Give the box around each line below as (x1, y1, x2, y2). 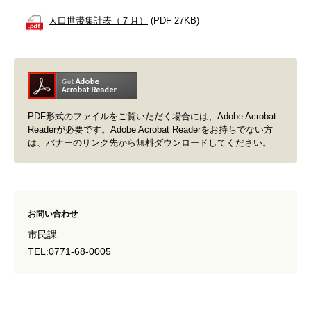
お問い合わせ (28, 209, 78, 219)
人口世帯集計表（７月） (49, 15, 148, 26)
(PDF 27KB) (148, 15, 199, 26)
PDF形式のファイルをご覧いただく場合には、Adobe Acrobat (28, 111, 276, 122)
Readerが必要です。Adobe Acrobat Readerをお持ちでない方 (28, 124, 273, 135)
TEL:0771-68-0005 (28, 246, 111, 258)
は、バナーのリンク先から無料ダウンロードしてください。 (28, 137, 271, 149)
